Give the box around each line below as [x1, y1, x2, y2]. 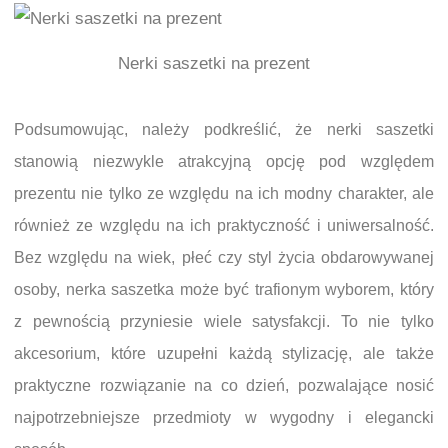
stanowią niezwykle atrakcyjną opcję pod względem [14, 153, 434, 170]
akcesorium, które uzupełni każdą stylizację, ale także [14, 345, 434, 362]
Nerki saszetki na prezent [118, 54, 310, 74]
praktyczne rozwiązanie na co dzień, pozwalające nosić [14, 377, 434, 394]
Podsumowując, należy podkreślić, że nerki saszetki [14, 121, 434, 138]
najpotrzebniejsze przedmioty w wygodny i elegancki [14, 409, 434, 426]
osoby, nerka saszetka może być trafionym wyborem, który [14, 281, 434, 298]
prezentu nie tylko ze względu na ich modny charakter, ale [14, 185, 434, 202]
